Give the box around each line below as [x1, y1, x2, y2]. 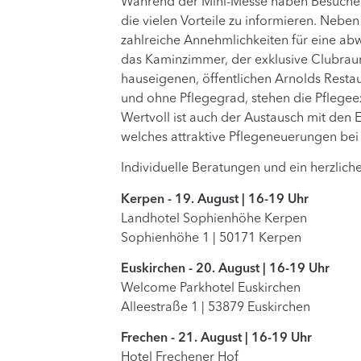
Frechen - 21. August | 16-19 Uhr [121, 332, 313, 346]
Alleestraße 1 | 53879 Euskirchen [121, 301, 311, 315]
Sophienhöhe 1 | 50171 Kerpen [121, 231, 302, 245]
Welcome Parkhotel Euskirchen [121, 282, 301, 296]
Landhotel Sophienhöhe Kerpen [121, 212, 308, 226]
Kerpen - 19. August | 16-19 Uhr [121, 193, 309, 206]
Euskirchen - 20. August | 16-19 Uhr [121, 263, 330, 276]
